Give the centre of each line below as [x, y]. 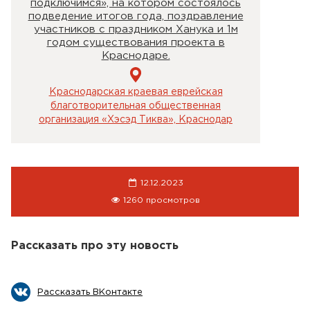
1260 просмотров [160, 200]
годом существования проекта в [136, 42]
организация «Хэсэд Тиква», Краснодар [136, 120]
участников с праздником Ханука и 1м [136, 29]
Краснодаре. [136, 55]
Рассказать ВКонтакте [90, 292]
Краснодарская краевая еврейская [136, 92]
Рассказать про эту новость [95, 246]
